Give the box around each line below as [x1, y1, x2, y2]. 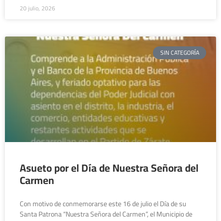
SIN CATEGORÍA [160, 47, 199, 59]
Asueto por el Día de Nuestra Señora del [20, 158, 198, 178]
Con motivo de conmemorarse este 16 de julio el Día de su [20, 197, 186, 210]
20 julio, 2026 [20, 2, 55, 14]
